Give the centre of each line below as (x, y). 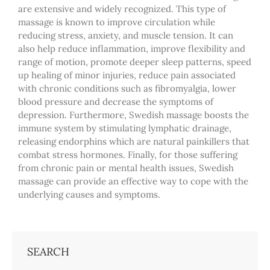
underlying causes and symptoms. (89, 194)
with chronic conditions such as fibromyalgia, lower (127, 88)
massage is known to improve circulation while (117, 22)
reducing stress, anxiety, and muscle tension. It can (126, 35)
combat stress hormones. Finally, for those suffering (128, 154)
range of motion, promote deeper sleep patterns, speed (135, 61)
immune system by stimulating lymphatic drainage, (125, 128)
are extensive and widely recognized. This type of (122, 8)
